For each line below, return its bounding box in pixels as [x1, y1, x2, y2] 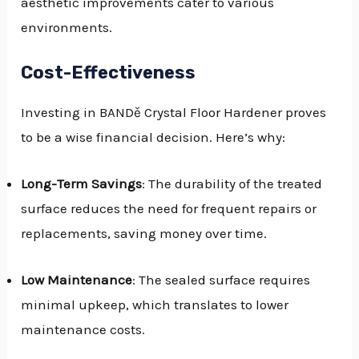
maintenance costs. [21, 321, 146, 338]
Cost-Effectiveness [21, 62, 196, 84]
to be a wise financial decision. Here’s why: [21, 129, 286, 146]
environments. [21, 18, 113, 35]
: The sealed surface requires [132, 272, 311, 288]
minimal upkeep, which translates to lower [21, 296, 289, 313]
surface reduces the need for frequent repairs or [21, 200, 317, 217]
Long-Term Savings [21, 175, 143, 192]
